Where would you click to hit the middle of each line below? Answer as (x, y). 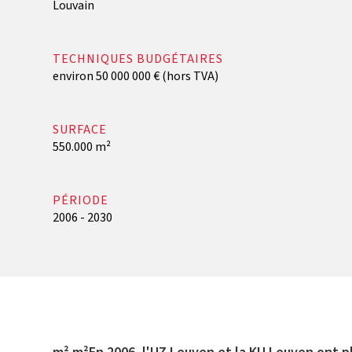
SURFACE (80, 130)
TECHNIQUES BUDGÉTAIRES (138, 59)
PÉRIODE (81, 200)
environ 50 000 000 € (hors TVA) (136, 76)
